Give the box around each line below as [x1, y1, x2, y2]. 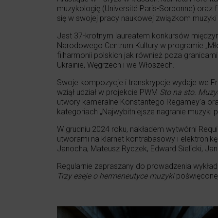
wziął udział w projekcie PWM [57, 87, 160, 97]
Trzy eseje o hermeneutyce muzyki [57, 171, 174, 181]
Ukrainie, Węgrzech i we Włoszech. [57, 60, 175, 70]
